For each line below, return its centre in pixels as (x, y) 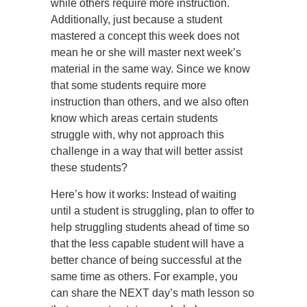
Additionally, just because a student (136, 20)
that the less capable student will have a (147, 244)
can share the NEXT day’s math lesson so (152, 293)
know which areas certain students (134, 118)
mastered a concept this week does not (145, 36)
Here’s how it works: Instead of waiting (144, 194)
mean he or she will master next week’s (146, 52)
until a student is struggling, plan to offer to (152, 211)
